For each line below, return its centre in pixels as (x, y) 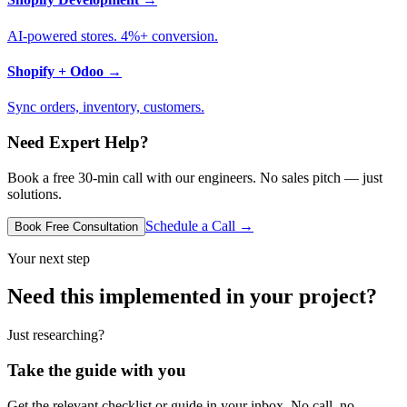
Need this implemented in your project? (192, 297)
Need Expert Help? (78, 142)
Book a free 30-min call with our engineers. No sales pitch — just (195, 177)
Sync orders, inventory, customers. (106, 107)
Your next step (49, 258)
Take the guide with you (97, 371)
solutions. (35, 194)
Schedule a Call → (199, 225)
